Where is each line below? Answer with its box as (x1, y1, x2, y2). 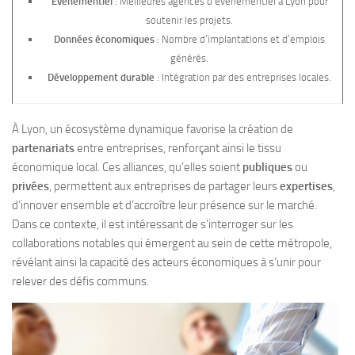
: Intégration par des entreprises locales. (155, 71, 331, 84)
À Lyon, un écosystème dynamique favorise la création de (12, 121, 293, 136)
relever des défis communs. (12, 273, 149, 288)
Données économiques (54, 33, 155, 46)
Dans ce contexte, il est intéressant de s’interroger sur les (12, 216, 293, 231)
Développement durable (48, 71, 155, 84)
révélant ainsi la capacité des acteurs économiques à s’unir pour (12, 254, 321, 269)
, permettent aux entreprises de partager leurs (49, 178, 280, 193)
